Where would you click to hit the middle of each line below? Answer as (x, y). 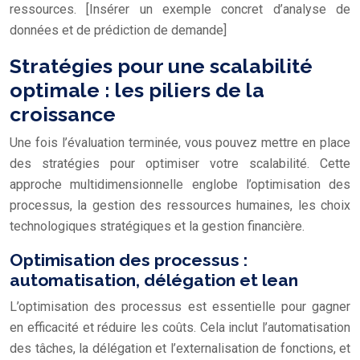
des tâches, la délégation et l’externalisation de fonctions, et (180, 348)
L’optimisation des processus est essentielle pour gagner (180, 306)
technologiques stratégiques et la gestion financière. (157, 226)
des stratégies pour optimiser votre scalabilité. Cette (180, 163)
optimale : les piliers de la (137, 90)
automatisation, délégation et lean (154, 280)
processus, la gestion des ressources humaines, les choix (180, 205)
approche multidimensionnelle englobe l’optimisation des (180, 184)
